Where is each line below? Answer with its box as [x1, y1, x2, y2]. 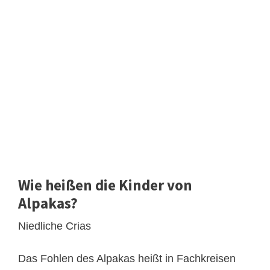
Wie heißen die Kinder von [18, 175, 192, 195]
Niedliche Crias [18, 219, 91, 232]
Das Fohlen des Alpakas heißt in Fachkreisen [18, 252, 236, 265]
